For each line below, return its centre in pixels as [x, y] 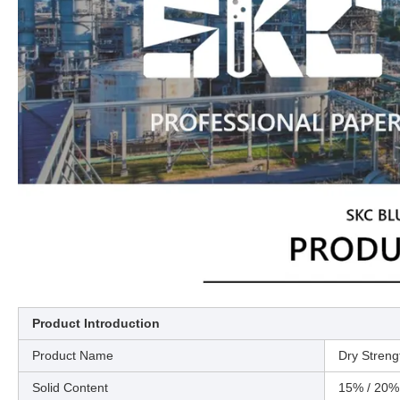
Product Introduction [96, 323]
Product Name [73, 355]
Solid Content [72, 387]
